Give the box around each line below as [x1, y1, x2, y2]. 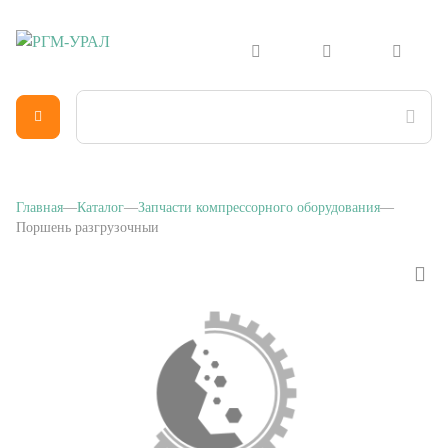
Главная [16, 190, 63, 205]
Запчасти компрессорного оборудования [138, 190, 380, 205]
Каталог [77, 190, 124, 205]
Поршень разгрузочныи [16, 210, 159, 225]
